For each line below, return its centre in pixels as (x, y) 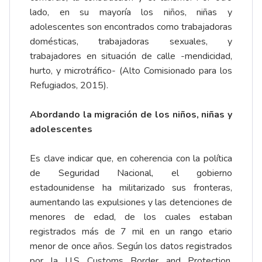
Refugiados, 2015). (69, 86)
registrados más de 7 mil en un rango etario (131, 232)
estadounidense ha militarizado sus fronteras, (131, 188)
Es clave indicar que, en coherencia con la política (131, 159)
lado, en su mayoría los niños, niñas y (131, 13)
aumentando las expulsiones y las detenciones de (131, 203)
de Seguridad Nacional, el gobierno (131, 173)
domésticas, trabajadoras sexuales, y (131, 42)
